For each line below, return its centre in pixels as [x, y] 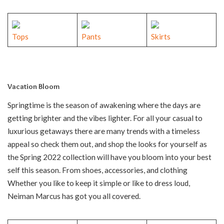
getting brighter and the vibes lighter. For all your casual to [105, 118]
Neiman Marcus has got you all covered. [74, 196]
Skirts [161, 37]
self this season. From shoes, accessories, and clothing [97, 170]
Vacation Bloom [34, 87]
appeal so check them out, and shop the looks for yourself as [107, 144]
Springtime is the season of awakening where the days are [104, 105]
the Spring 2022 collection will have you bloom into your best [109, 157]
